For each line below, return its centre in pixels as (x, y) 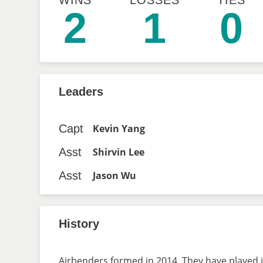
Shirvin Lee (119, 152)
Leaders (81, 92)
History (79, 224)
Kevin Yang (119, 129)
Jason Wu (114, 176)
